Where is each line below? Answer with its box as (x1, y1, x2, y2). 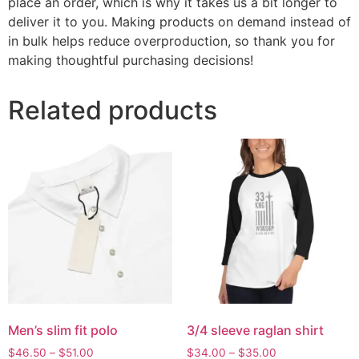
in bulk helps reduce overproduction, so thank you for (8, 33, 335, 50)
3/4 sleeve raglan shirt (186, 321, 324, 338)
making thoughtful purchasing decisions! (8, 52, 253, 69)
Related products (8, 95, 217, 127)
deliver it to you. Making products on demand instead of (8, 14, 351, 30)
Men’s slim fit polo (8, 321, 118, 338)
